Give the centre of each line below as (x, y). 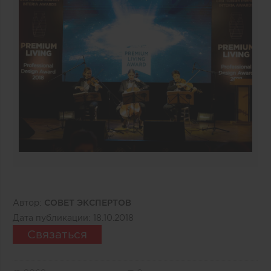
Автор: (28, 202)
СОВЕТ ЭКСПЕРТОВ (88, 202)
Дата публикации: (53, 217)
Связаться (57, 234)
